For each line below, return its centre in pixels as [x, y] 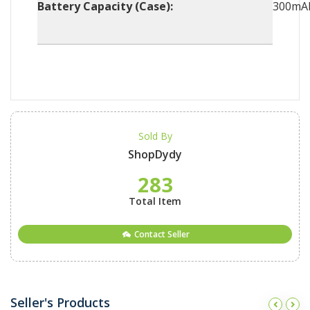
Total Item [155, 201]
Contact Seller [161, 235]
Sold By [155, 136]
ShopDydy [155, 155]
